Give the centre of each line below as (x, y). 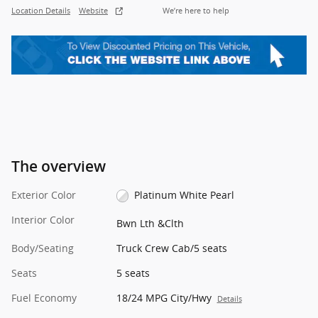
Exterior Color (44, 194)
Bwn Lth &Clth (150, 224)
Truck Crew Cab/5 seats (171, 248)
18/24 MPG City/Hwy (164, 298)
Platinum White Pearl (185, 194)
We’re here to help (196, 11)
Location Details (41, 11)
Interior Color (43, 219)
